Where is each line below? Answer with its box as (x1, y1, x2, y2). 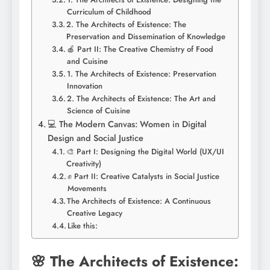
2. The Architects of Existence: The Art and (67, 93, 216, 105)
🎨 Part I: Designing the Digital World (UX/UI (66, 146, 225, 158)
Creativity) (66, 158, 102, 170)
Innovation (67, 80, 103, 92)
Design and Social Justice (47, 132, 143, 145)
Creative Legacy (67, 207, 123, 219)
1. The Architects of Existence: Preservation (67, 68, 217, 80)
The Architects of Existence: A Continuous (67, 195, 212, 207)
